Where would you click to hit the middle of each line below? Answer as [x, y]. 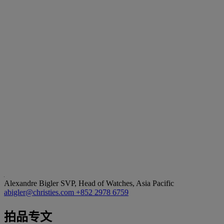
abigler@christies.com [40, 192]
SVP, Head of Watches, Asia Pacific [117, 183]
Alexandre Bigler [32, 183]
